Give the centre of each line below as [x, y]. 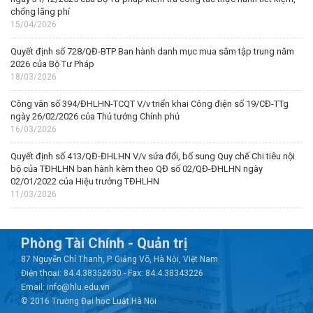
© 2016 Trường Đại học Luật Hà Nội [89, 301]
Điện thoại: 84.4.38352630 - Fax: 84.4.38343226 [112, 273]
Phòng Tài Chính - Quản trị [104, 243]
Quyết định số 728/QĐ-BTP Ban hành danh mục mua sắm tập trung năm [152, 51]
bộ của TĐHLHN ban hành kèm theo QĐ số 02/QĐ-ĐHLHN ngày [137, 169]
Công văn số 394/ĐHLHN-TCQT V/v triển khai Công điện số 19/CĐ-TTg [150, 104]
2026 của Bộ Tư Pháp [52, 64]
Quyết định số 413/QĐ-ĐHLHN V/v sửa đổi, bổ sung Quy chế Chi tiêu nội [153, 156]
